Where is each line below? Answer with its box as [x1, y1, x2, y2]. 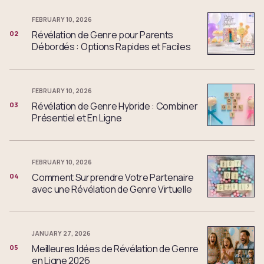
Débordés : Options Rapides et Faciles [32, 39, 191, 53]
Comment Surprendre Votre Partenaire [32, 170, 194, 184]
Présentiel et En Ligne [32, 111, 122, 124]
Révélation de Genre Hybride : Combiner [32, 99, 198, 113]
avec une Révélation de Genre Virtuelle [32, 182, 192, 196]
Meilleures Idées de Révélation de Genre [32, 242, 199, 255]
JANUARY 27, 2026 [32, 229, 91, 237]
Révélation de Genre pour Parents [32, 28, 174, 41]
